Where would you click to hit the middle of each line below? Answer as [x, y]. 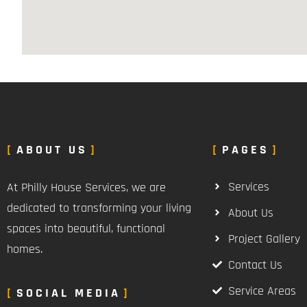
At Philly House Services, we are [86, 187]
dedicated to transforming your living [99, 208]
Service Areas [262, 291]
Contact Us [255, 265]
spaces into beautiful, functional [86, 228]
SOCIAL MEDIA [69, 293]
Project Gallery [264, 238]
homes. [25, 249]
